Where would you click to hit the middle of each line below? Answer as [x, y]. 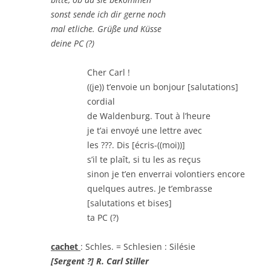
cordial [101, 101]
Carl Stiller [128, 261]
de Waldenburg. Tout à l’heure [149, 116]
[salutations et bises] [129, 203]
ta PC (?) [103, 217]
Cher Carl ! [109, 72]
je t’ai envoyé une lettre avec [145, 130]
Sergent [69, 261]
